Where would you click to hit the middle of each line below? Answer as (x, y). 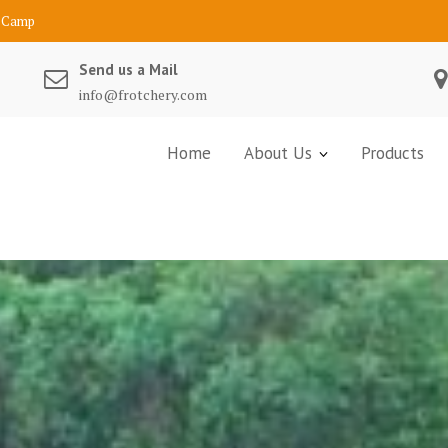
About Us (278, 153)
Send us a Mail (128, 69)
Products (392, 153)
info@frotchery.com (143, 94)
